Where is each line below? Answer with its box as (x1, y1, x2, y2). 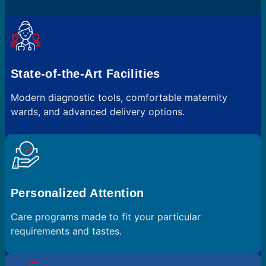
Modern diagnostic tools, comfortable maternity (11, 91, 227, 103)
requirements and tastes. (11, 224, 122, 237)
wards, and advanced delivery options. (11, 105, 185, 118)
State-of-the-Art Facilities (11, 66, 160, 80)
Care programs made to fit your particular (11, 210, 201, 223)
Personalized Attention (11, 186, 144, 199)
